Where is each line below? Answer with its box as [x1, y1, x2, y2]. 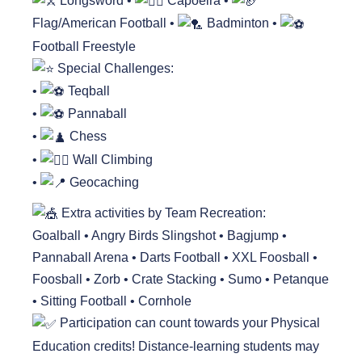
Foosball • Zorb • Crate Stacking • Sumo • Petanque [32, 272, 329, 287]
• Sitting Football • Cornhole [32, 294, 192, 309]
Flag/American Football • [32, 16, 178, 31]
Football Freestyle [32, 39, 136, 53]
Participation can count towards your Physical [57, 316, 320, 330]
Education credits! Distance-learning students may [32, 339, 319, 353]
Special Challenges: [54, 61, 174, 75]
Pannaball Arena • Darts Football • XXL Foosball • [32, 250, 318, 265]
